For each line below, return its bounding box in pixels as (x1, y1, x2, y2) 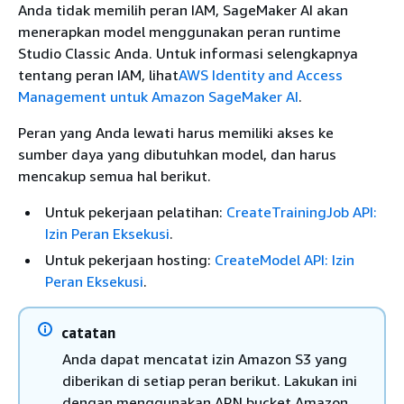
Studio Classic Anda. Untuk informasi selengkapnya (18, 44, 358, 63)
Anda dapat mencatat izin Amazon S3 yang (62, 350, 347, 369)
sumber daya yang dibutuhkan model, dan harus (18, 145, 336, 164)
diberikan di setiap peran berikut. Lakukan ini (62, 372, 357, 390)
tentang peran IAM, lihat (18, 66, 179, 85)
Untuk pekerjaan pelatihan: (45, 203, 226, 222)
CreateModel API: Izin (215, 251, 354, 270)
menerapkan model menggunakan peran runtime (18, 23, 341, 41)
